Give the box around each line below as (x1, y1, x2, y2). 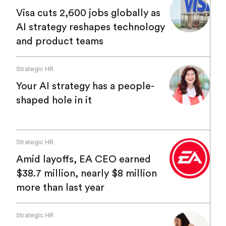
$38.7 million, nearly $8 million (16, 168, 157, 179)
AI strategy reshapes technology (16, 22, 165, 33)
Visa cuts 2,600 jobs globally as (16, 8, 160, 19)
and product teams (16, 36, 103, 47)
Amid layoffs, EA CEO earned (16, 154, 151, 165)
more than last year (16, 183, 104, 193)
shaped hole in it (16, 95, 92, 106)
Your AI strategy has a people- (16, 81, 154, 92)
